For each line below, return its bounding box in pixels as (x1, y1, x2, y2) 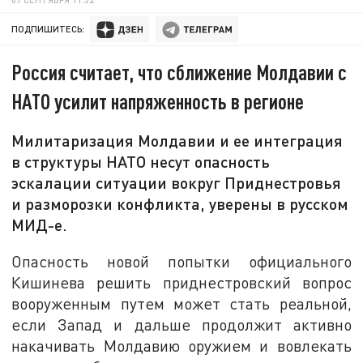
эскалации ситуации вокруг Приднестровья (11, 173, 342, 193)
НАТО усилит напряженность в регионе (11, 88, 305, 114)
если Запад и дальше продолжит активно (11, 314, 352, 334)
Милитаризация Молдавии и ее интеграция (11, 130, 344, 151)
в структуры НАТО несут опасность (11, 152, 271, 172)
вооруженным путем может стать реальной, (11, 293, 352, 313)
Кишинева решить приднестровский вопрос (11, 272, 352, 292)
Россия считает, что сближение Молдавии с (11, 59, 348, 85)
